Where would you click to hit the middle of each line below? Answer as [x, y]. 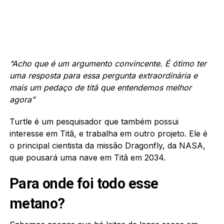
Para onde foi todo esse [84, 183]
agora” [22, 99]
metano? [37, 203]
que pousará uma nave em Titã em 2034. [87, 157]
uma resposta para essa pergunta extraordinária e [103, 75]
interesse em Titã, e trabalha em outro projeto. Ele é [108, 133]
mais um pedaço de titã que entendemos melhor [100, 87]
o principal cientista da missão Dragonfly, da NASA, [107, 145]
